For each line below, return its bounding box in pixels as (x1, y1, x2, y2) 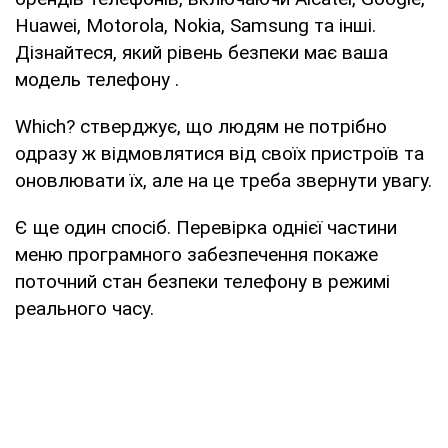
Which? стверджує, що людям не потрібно (15, 114, 387, 138)
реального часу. (15, 296, 154, 320)
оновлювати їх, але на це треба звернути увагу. (15, 168, 432, 192)
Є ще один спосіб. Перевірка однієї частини (15, 215, 397, 239)
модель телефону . (15, 67, 179, 91)
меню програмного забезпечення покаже (15, 242, 378, 266)
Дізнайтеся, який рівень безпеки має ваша (15, 40, 388, 64)
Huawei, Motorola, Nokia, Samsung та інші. (15, 13, 376, 37)
